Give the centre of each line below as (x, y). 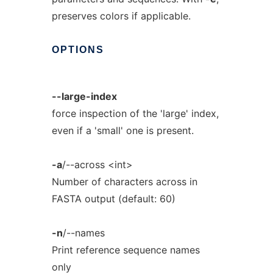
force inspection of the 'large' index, (135, 113)
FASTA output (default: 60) (113, 199)
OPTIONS (78, 50)
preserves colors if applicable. (121, 16)
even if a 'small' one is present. (122, 130)
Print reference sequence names (126, 250)
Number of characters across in (124, 182)
